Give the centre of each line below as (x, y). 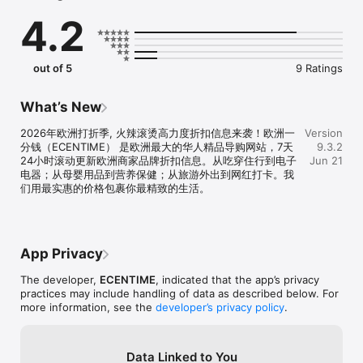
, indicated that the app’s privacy (237, 279)
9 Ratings (319, 68)
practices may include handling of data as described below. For (179, 293)
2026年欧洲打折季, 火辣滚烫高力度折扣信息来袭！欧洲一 (158, 132)
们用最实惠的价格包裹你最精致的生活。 (115, 188)
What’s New (61, 107)
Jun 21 (326, 160)
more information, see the (88, 307)
